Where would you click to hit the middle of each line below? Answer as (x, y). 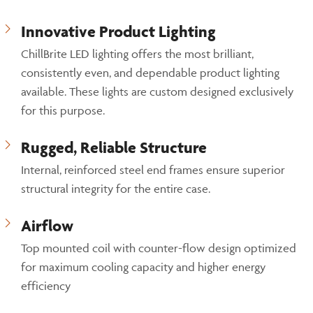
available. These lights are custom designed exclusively (157, 92)
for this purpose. (63, 110)
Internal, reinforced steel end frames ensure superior (153, 170)
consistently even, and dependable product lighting (150, 73)
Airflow (47, 226)
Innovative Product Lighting (118, 31)
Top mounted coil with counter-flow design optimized (159, 248)
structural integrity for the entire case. (116, 189)
